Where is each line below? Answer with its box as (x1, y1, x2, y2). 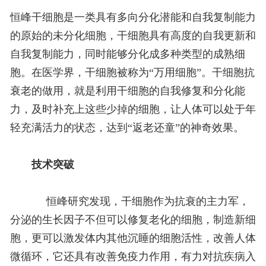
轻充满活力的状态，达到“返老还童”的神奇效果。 (9, 122, 244, 134)
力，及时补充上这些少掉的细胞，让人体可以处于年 (9, 103, 256, 116)
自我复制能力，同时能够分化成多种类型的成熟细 (9, 48, 245, 61)
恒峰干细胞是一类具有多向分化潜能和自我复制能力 (9, 11, 256, 24)
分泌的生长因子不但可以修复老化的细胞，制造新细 (9, 214, 256, 226)
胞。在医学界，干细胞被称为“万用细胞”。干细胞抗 (9, 66, 255, 79)
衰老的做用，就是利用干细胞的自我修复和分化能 (9, 85, 245, 97)
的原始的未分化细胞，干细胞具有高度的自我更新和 (9, 30, 256, 42)
